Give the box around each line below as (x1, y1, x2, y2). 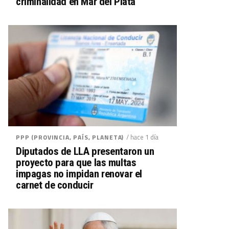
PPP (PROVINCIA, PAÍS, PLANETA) (16, 132, 124, 142)
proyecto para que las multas (16, 156, 136, 169)
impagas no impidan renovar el (16, 168, 142, 180)
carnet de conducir (16, 179, 94, 191)
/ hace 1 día (126, 132, 159, 142)
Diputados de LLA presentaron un (16, 145, 154, 157)
